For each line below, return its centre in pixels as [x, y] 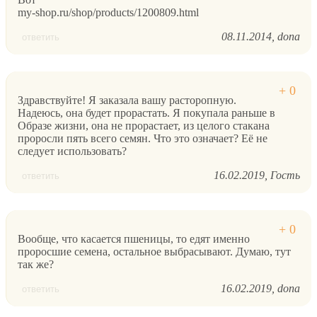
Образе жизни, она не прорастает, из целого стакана [144, 125]
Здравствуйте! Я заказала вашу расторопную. [127, 100]
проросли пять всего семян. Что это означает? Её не [143, 138]
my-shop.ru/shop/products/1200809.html [108, 12]
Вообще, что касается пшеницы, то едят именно [134, 238]
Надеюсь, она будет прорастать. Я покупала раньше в [146, 113]
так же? [36, 264]
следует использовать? [72, 151]
